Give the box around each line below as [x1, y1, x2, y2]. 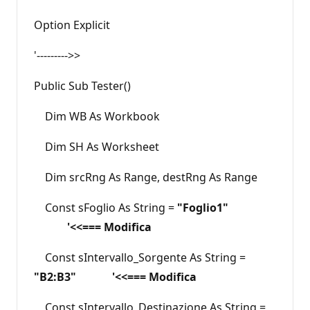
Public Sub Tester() [34, 77, 131, 93]
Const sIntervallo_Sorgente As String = [34, 249, 246, 265]
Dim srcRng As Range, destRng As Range [34, 169, 257, 185]
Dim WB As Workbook [34, 108, 160, 124]
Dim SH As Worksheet [34, 138, 159, 154]
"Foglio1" [177, 199, 273, 215]
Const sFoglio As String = [34, 199, 177, 215]
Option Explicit [34, 17, 110, 33]
